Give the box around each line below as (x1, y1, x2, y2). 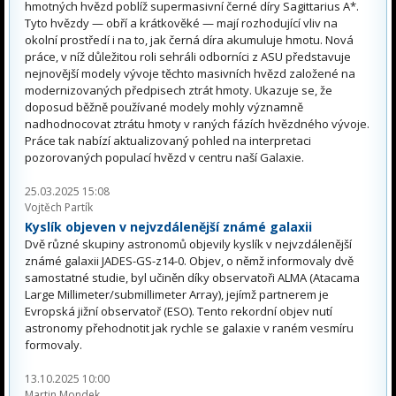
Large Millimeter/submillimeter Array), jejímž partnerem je (25, 286, 329, 303)
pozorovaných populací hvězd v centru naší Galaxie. (25, 149, 304, 166)
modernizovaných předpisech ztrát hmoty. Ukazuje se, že (25, 82, 332, 99)
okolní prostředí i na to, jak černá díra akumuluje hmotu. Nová (25, 32, 354, 49)
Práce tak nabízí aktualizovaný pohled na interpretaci (25, 133, 311, 149)
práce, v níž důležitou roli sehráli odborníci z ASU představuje (25, 49, 351, 65)
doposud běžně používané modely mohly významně (25, 99, 303, 116)
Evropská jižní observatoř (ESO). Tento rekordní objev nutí (25, 303, 332, 320)
